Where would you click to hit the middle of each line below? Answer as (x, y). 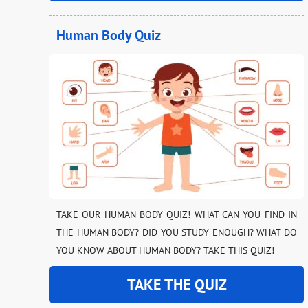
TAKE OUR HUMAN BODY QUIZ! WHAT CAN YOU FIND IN (177, 215)
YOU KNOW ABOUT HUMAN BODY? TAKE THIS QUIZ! (165, 251)
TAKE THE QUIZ (177, 285)
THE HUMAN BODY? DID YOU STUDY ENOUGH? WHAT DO (177, 233)
